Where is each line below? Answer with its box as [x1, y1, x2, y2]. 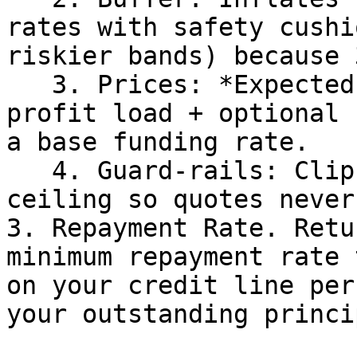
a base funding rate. [6, 127, 309, 156]
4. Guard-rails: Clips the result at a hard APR [6, 156, 52, 185]
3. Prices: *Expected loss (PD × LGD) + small [6, 70, 52, 99]
